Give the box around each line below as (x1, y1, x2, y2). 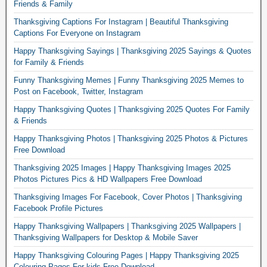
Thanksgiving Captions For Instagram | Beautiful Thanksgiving (14, 17, 228, 26)
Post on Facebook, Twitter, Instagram (14, 87, 143, 96)
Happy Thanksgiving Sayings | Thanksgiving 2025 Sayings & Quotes (14, 46, 252, 55)
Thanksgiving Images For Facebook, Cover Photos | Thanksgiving (14, 193, 242, 201)
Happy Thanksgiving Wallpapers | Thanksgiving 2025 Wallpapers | (14, 222, 241, 231)
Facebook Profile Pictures (14, 204, 105, 213)
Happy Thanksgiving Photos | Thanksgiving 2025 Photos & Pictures (14, 134, 248, 143)
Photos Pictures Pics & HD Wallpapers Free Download (14, 175, 202, 184)
